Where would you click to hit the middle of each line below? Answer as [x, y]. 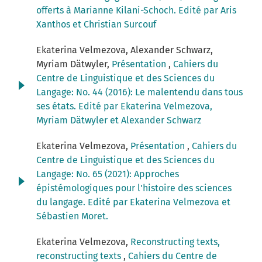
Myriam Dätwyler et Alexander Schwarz [119, 120]
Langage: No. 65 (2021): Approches [108, 174]
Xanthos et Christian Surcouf [96, 25]
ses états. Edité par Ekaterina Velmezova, [124, 106]
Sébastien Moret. [72, 216]
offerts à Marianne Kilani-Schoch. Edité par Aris [136, 11]
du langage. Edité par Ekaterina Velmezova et [133, 202]
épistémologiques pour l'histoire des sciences [134, 188]
